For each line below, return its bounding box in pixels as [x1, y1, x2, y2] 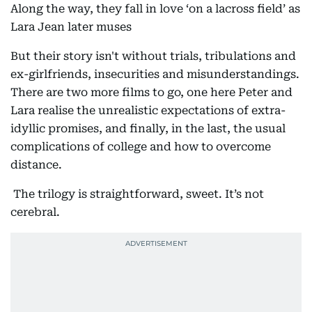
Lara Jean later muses [10, 20, 132, 33]
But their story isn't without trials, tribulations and [10, 49, 296, 63]
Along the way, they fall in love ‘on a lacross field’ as [10, 2, 300, 15]
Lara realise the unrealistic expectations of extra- [10, 104, 286, 117]
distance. [10, 158, 62, 171]
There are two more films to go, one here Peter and [10, 86, 292, 99]
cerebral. [10, 205, 60, 219]
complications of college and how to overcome [10, 140, 271, 153]
